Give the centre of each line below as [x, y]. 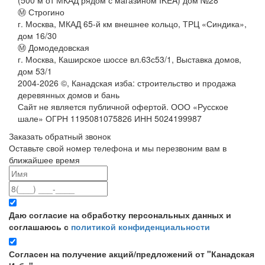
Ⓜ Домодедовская [54, 47]
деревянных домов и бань [69, 94]
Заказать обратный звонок [60, 136]
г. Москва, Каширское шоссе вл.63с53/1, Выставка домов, [130, 59]
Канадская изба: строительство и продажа [154, 83]
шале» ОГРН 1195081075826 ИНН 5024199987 [110, 118]
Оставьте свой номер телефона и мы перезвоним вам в [118, 148]
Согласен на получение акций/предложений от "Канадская [132, 253]
